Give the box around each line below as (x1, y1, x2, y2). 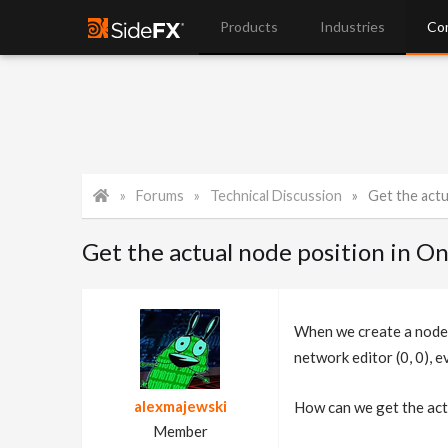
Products (220, 18, 279, 35)
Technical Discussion (210, 187, 343, 204)
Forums (136, 187, 185, 204)
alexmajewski (133, 397, 227, 415)
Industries (320, 18, 386, 35)
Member (152, 422, 208, 440)
